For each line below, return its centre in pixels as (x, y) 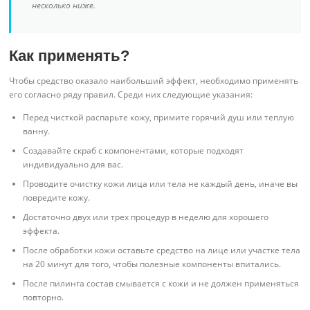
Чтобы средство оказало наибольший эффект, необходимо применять (154, 80)
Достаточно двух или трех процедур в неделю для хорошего (146, 217)
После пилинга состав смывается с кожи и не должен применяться (161, 284)
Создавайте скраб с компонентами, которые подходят (134, 151)
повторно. (44, 298)
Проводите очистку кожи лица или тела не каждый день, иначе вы (161, 184)
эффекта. (42, 231)
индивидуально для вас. (73, 165)
